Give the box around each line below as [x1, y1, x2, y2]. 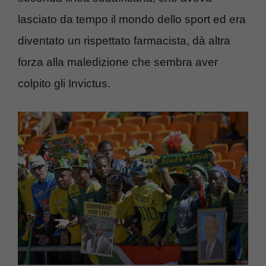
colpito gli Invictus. [18, 77, 110, 90]
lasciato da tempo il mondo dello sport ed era [18, 13, 246, 26]
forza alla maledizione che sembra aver [18, 56, 218, 69]
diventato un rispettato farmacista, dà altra [18, 34, 230, 47]
